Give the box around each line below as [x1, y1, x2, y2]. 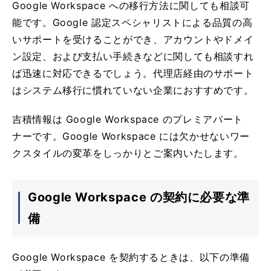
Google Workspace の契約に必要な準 [28, 189, 250, 204]
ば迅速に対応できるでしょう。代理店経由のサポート [12, 67, 254, 79]
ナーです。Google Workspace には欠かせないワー [12, 129, 250, 142]
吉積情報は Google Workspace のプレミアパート [12, 113, 243, 125]
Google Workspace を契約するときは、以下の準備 [12, 250, 250, 263]
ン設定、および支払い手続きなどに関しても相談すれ [12, 50, 254, 62]
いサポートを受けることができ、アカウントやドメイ [12, 33, 254, 45]
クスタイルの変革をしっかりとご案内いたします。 [12, 146, 244, 159]
